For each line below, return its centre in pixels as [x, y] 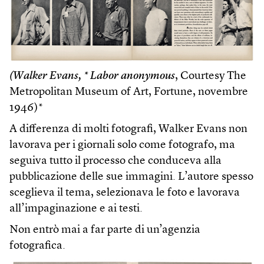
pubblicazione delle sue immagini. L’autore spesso [131, 177]
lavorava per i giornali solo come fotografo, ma [122, 145]
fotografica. [37, 246]
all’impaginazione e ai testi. [76, 209]
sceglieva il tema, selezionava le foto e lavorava [125, 193]
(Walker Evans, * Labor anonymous [92, 76]
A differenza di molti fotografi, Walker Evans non [128, 129]
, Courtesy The [211, 76]
